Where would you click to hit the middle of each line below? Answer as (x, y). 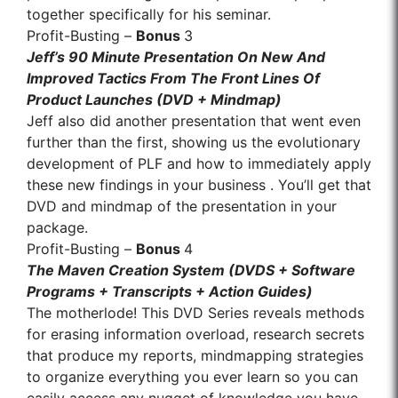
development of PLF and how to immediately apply (199, 164)
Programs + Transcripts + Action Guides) (170, 292)
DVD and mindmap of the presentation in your (182, 207)
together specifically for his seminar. (149, 15)
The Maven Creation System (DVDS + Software (191, 271)
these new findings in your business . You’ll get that (199, 185)
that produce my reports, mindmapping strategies (195, 356)
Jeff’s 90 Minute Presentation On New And (176, 57)
